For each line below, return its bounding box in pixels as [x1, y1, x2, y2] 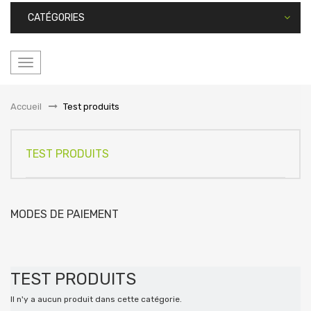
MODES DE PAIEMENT [10, 208, 119, 221]
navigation [25, 93, 71, 103]
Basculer [25, 60, 62, 70]
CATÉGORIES [28, 12, 85, 24]
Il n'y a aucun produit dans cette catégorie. [10, 294, 182, 304]
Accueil [10, 101, 42, 112]
